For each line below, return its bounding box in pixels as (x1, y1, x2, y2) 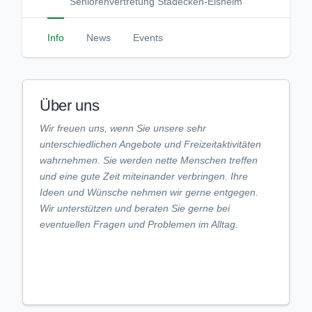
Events (133, 32, 163, 44)
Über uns (40, 97, 100, 115)
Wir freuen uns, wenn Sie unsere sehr (40, 123, 206, 134)
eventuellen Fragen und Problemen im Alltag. (40, 219, 238, 231)
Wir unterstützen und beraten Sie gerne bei (40, 203, 230, 214)
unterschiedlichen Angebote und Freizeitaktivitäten (40, 139, 261, 150)
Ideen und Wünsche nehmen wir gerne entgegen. (40, 187, 258, 198)
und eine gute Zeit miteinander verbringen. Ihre (40, 171, 248, 182)
